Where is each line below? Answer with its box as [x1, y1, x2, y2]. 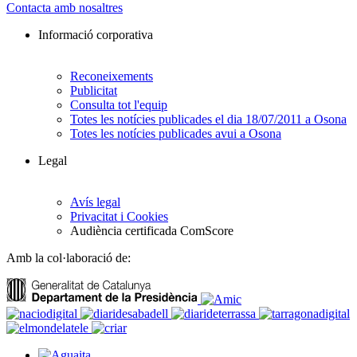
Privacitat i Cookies [70, 210, 168, 224]
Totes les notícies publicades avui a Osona [70, 127, 281, 141]
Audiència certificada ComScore [70, 224, 233, 238]
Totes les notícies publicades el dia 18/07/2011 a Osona [70, 112, 347, 127]
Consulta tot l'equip [70, 98, 167, 112]
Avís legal [70, 195, 120, 210]
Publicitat [70, 84, 117, 98]
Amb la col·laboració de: [6, 251, 131, 265]
